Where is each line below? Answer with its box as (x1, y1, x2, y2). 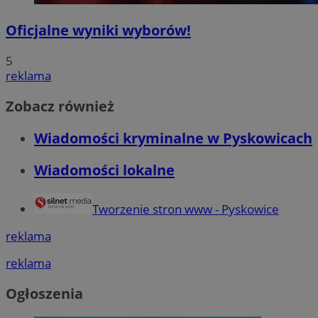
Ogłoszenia (6, 284, 83, 304)
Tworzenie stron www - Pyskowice (92, 200, 279, 217)
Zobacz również (6, 96, 114, 116)
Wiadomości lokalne (34, 160, 175, 180)
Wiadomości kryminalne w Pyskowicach (34, 128, 312, 148)
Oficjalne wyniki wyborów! (6, 20, 191, 40)
